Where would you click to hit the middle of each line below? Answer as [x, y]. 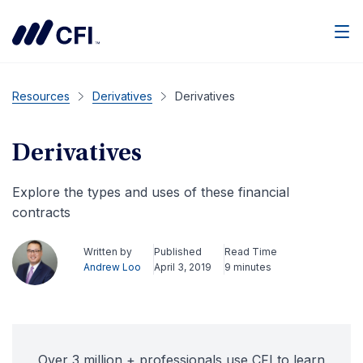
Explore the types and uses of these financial [151, 192]
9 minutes [248, 267]
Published [178, 252]
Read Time [251, 252]
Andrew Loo [112, 267]
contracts [41, 212]
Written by [108, 252]
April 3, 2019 [183, 267]
